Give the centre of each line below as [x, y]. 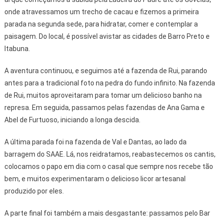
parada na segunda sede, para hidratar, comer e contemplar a [101, 24]
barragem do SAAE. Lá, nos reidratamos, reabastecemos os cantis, [110, 154]
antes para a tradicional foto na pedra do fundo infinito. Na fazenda [110, 83]
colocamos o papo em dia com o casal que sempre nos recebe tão [109, 167]
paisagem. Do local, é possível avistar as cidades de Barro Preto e [107, 37]
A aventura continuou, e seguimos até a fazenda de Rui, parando [106, 71]
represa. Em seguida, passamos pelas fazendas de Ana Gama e [104, 108]
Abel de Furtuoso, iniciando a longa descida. [72, 120]
